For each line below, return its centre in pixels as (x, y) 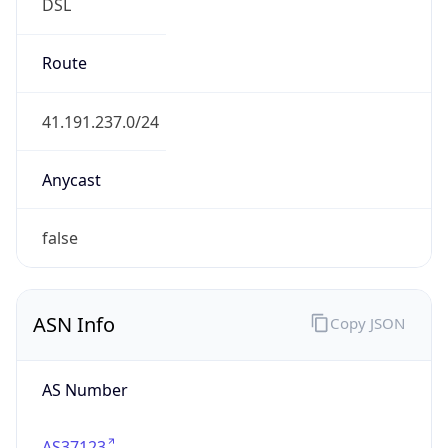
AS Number (84, 389)
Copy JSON (367, 322)
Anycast (71, 179)
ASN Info (74, 325)
